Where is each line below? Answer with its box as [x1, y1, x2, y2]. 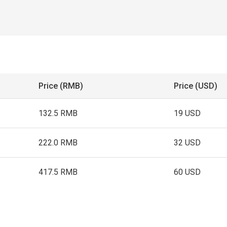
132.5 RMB [39, 108, 78, 118]
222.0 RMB [39, 138, 78, 147]
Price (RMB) [39, 81, 84, 91]
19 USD [174, 108, 201, 118]
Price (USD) [174, 81, 218, 91]
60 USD [174, 167, 201, 177]
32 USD [174, 138, 201, 147]
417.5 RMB [39, 167, 78, 177]
